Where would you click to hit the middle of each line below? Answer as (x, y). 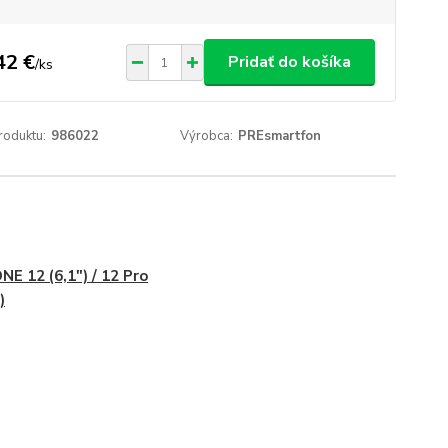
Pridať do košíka (289, 62)
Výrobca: (207, 136)
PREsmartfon (280, 136)
